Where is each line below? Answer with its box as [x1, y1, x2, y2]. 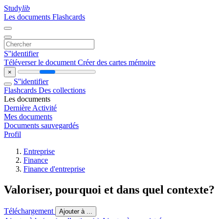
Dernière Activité [4, 104, 57, 112]
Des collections [39, 86, 86, 94]
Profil [4, 130, 21, 138]
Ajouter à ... [59, 207, 92, 215]
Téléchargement [4, 206, 55, 215]
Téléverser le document [4, 58, 78, 66]
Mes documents [4, 112, 52, 121]
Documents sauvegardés [4, 121, 79, 130]
